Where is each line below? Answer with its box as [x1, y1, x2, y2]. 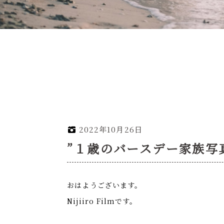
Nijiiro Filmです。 [67, 195, 137, 206]
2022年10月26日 [79, 123, 142, 134]
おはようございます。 [67, 179, 142, 190]
